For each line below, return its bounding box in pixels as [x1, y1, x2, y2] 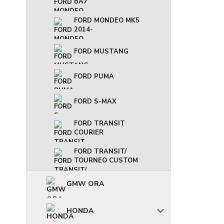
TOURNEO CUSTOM [74, 156, 138, 165]
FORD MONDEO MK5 [74, 16, 139, 25]
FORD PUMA [74, 72, 114, 81]
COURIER [74, 128, 103, 137]
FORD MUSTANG [74, 47, 128, 56]
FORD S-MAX [74, 97, 116, 106]
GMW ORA [66, 179, 104, 188]
